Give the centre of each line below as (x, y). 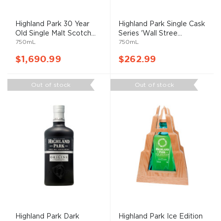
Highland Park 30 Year (52, 24)
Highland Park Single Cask (162, 24)
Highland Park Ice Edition (161, 216)
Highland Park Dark (47, 216)
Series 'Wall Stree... (150, 33)
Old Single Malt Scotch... (55, 33)
